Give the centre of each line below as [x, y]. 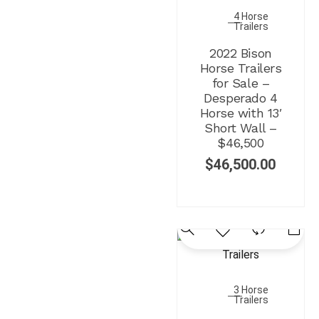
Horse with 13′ [241, 113]
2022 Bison [241, 53]
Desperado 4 [241, 98]
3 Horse [251, 289]
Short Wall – [241, 127]
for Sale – [241, 83]
